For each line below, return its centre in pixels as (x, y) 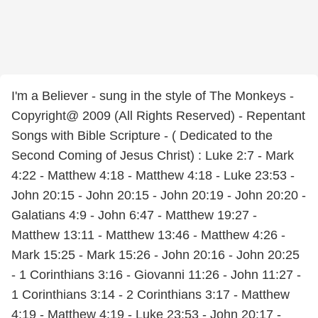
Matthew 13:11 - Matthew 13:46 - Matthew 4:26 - (148, 235)
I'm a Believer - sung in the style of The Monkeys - (153, 96)
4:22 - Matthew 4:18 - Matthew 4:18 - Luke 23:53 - (153, 175)
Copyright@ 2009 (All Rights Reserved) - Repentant (158, 116)
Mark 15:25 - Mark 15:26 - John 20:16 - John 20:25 (155, 255)
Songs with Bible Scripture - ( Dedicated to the (142, 136)
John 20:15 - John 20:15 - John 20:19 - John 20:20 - (159, 195)
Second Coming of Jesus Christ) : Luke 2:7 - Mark (153, 155)
